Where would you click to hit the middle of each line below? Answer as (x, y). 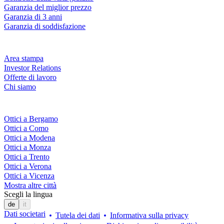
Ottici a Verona (28, 166)
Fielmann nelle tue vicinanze (77, 106)
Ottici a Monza (27, 147)
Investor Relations (32, 68)
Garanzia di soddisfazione (45, 26)
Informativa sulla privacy (149, 215)
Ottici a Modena (29, 137)
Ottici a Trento (27, 156)
